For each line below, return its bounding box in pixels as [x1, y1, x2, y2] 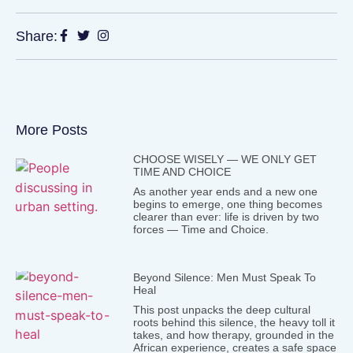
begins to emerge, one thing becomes [132, 197, 322, 210]
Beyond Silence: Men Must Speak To [132, 270, 316, 284]
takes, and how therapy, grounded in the [132, 328, 334, 341]
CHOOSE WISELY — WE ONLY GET [132, 152, 317, 165]
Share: [16, 28, 58, 44]
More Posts [16, 121, 87, 138]
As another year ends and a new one [132, 184, 318, 198]
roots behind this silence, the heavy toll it [132, 315, 335, 329]
